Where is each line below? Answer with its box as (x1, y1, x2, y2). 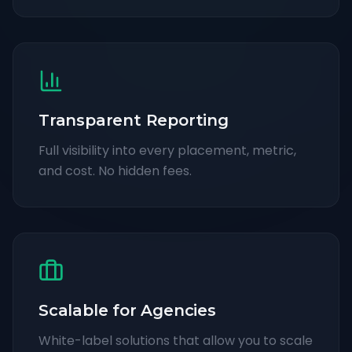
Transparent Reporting (38, 111, 229, 130)
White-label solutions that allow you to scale (38, 332, 313, 350)
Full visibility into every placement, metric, (38, 141, 296, 159)
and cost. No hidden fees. (38, 162, 192, 180)
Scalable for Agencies (38, 301, 216, 320)
